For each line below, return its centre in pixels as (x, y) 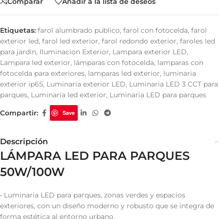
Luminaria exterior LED (86, 84)
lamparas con (180, 63)
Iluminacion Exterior (74, 52)
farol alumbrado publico (79, 31)
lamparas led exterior (124, 74)
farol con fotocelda (155, 31)
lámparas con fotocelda (114, 63)
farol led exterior (70, 41)
